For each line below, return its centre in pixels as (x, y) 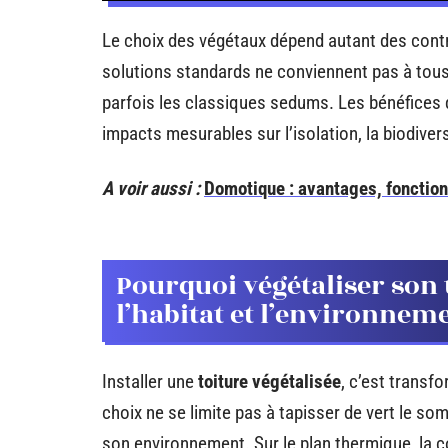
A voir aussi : (151, 188)
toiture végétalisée (269, 381)
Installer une (150, 381)
